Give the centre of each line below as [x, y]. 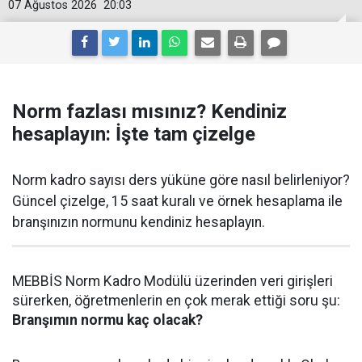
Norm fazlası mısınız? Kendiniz [149, 112]
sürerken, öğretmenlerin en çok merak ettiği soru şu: [176, 301]
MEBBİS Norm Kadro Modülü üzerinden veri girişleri [173, 281]
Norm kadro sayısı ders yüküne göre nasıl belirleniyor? [181, 180]
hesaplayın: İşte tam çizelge [134, 134]
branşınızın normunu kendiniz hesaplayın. [139, 222]
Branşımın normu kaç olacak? [107, 320]
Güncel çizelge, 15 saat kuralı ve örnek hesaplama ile [177, 201]
